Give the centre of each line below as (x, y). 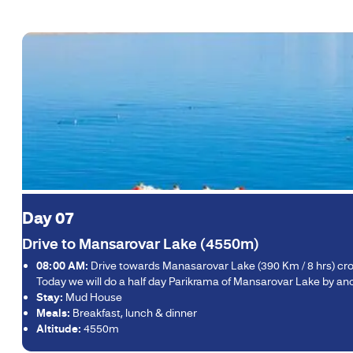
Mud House (93, 297)
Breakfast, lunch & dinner (134, 313)
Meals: (53, 313)
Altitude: (59, 329)
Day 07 (48, 219)
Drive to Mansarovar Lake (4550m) (141, 245)
